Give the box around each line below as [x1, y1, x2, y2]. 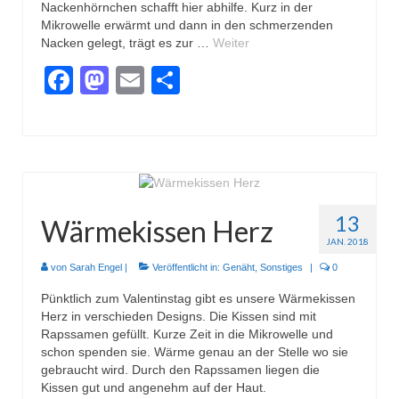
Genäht [223, 262, 255, 273]
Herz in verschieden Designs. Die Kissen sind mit [41, 309, 316, 324]
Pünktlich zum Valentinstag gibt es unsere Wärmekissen [41, 291, 355, 306]
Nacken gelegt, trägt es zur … [41, 36, 213, 50]
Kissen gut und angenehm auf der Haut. [41, 380, 266, 395]
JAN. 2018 [326, 236, 369, 248]
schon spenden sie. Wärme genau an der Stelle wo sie [41, 345, 348, 360]
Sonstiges [260, 262, 303, 273]
